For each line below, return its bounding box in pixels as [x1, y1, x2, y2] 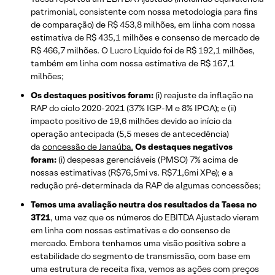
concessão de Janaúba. [42, 141, 133, 153]
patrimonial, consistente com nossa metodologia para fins [31, 6, 258, 18]
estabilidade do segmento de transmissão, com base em [31, 250, 250, 262]
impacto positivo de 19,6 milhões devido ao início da [31, 115, 232, 127]
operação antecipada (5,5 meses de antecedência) [31, 128, 229, 140]
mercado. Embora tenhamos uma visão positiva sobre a [31, 238, 246, 249]
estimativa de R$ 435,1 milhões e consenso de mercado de [31, 32, 260, 44]
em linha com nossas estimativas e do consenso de [31, 225, 230, 236]
